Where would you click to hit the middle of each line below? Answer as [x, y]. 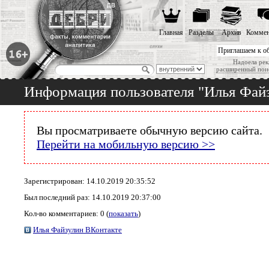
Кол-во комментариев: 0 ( [66, 214]
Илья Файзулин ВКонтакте [77, 230]
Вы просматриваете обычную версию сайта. [150, 130]
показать [123, 214]
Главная [171, 32]
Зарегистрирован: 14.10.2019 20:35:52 [90, 181]
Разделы [201, 32]
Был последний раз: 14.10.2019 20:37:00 [92, 198]
